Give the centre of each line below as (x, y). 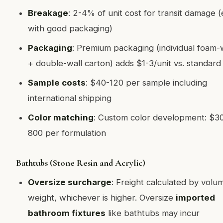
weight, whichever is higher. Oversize (102, 198)
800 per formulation (67, 133)
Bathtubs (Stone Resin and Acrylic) (81, 163)
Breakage (48, 13)
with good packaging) (70, 28)
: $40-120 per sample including (146, 83)
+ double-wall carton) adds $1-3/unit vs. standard (124, 63)
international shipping (70, 98)
